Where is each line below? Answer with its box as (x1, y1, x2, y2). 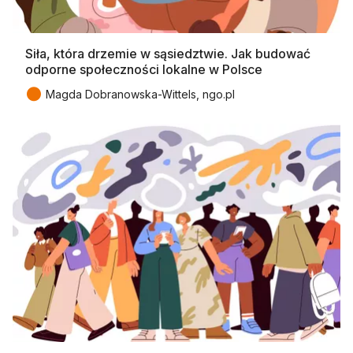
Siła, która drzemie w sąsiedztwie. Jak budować (25, 45, 310, 61)
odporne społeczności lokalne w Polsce (25, 61, 262, 77)
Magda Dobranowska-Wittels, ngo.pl (46, 87, 235, 101)
